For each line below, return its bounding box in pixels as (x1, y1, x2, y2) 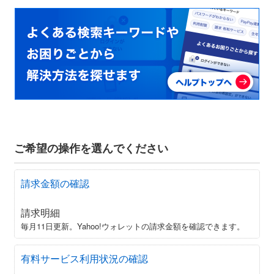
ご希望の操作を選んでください (14, 139, 168, 156)
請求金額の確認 (21, 176, 89, 190)
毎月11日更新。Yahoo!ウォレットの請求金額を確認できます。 (21, 220, 245, 232)
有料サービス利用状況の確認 (21, 251, 148, 265)
